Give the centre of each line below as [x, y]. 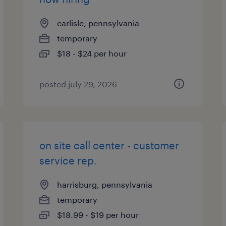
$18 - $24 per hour [92, 53]
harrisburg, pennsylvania [105, 184]
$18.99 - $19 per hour [98, 215]
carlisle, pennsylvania [98, 23]
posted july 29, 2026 [78, 84]
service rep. [68, 160]
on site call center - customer [109, 145]
